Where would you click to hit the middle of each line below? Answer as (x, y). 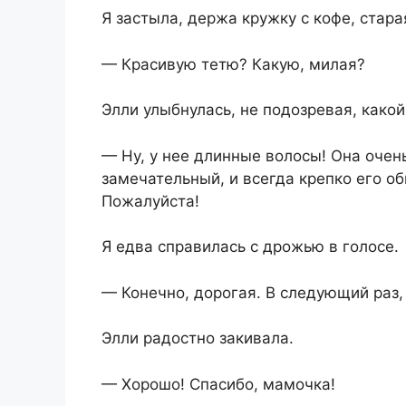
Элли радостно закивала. (198, 338)
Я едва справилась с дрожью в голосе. (250, 247)
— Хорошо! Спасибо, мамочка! (218, 384)
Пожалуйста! (150, 201)
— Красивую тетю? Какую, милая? (233, 64)
